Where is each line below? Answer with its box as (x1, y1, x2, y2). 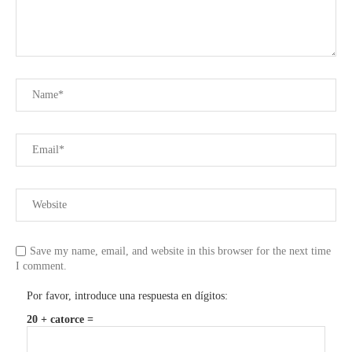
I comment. (16, 260, 67, 273)
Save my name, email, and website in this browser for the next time (30, 245, 331, 258)
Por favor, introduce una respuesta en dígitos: (27, 290, 228, 302)
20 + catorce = (27, 313, 93, 326)
